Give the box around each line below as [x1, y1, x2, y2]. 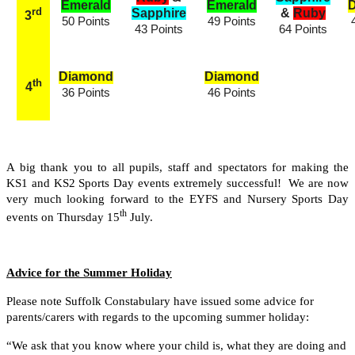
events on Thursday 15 [6, 211, 120, 224]
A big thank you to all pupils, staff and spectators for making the [6, 161, 349, 174]
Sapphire [132, 6, 186, 21]
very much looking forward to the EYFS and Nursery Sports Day [6, 193, 349, 206]
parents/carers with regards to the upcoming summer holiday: [6, 311, 309, 324]
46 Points [207, 86, 256, 100]
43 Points [135, 23, 183, 36]
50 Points [62, 15, 110, 29]
